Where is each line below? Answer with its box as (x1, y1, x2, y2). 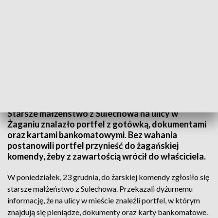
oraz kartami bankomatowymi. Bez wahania (7, 129, 177, 140)
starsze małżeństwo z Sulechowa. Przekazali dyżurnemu (7, 184, 193, 193)
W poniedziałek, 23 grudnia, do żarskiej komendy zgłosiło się (7, 172, 209, 182)
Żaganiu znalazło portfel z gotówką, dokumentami (7, 119, 206, 129)
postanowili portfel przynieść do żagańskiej (7, 140, 179, 151)
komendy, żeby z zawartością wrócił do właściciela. (7, 151, 206, 162)
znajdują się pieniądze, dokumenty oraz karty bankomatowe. (7, 207, 208, 217)
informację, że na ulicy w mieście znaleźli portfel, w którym (7, 196, 200, 205)
